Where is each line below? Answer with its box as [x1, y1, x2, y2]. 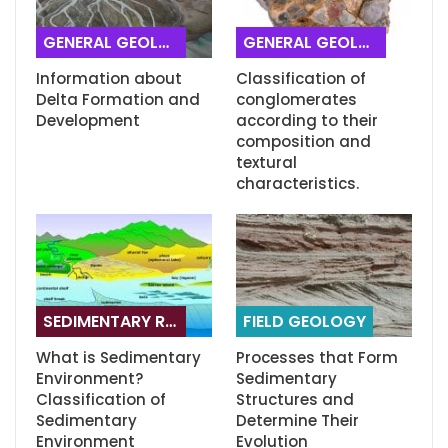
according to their [236, 110, 378, 132]
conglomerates [236, 89, 357, 111]
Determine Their [236, 410, 359, 432]
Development [36, 110, 140, 132]
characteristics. [236, 173, 359, 195]
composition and [236, 131, 371, 153]
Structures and [236, 389, 354, 411]
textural [236, 152, 297, 174]
